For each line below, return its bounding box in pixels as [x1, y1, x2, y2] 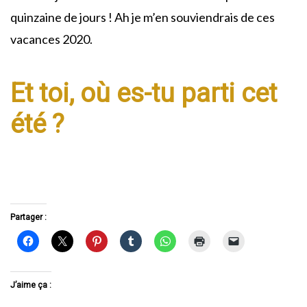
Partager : [10, 212, 47, 222]
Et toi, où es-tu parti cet [10, 77, 277, 108]
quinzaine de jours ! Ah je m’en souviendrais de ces [10, 9, 275, 25]
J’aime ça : [10, 280, 51, 291]
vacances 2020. [10, 31, 93, 47]
